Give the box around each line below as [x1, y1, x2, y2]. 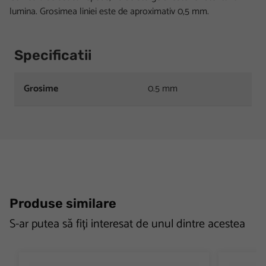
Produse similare [9, 195, 116, 211]
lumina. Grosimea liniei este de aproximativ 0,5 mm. [9, 3, 209, 20]
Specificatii [14, 46, 91, 64]
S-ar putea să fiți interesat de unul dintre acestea [9, 214, 245, 234]
